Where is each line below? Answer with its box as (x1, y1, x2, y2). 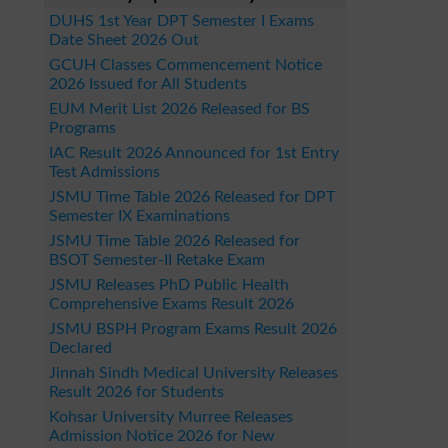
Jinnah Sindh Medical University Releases (49, 365, 338, 381)
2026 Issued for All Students (49, 76, 247, 92)
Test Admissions (49, 164, 160, 180)
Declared (49, 340, 112, 356)
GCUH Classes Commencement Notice (49, 57, 322, 73)
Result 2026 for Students (49, 384, 224, 400)
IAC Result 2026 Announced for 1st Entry (49, 145, 339, 161)
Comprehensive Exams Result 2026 (49, 296, 294, 312)
